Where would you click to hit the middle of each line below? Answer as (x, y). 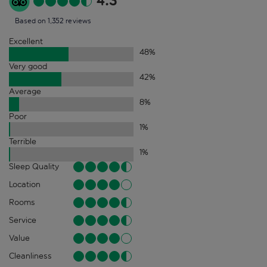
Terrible (23, 141)
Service (23, 220)
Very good (28, 66)
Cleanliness (30, 256)
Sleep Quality (34, 166)
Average (25, 91)
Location (25, 184)
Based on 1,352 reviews (53, 21)
